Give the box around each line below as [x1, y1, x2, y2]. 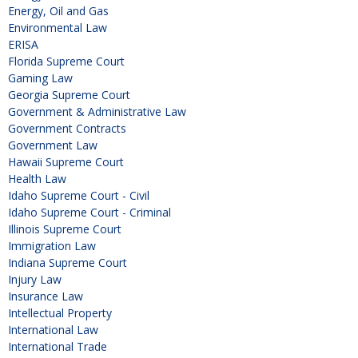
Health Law [8, 171, 66, 187]
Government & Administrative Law [8, 104, 186, 120]
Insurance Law [8, 288, 83, 304]
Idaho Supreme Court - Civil [8, 188, 149, 204]
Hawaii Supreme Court [8, 154, 124, 170]
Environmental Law [8, 20, 107, 36]
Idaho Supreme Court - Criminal [8, 205, 171, 221]
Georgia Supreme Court [8, 87, 130, 103]
